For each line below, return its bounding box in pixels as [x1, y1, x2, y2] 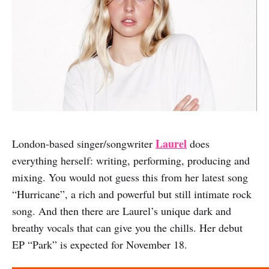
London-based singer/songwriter [12, 136, 156, 151]
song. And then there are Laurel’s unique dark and [12, 203, 231, 218]
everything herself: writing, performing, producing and [12, 153, 250, 168]
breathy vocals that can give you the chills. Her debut [12, 220, 243, 235]
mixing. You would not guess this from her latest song [12, 169, 248, 184]
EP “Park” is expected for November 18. [12, 237, 187, 252]
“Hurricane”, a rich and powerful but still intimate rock [12, 186, 252, 201]
